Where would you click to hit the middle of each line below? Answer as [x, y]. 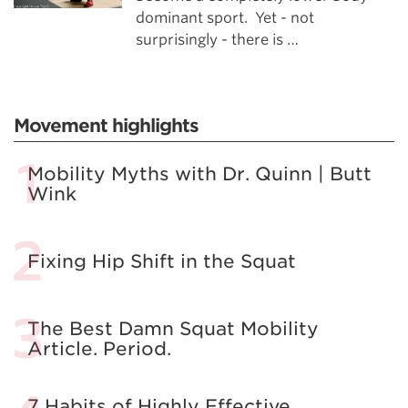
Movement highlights [106, 126]
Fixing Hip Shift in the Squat [162, 261]
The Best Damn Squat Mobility [173, 329]
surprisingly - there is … [218, 40]
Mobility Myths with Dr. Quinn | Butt [199, 174]
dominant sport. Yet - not [225, 18]
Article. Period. [99, 349]
